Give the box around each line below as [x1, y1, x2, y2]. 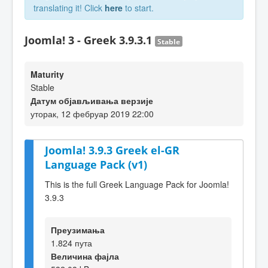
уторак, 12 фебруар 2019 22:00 [31, 108, 154, 120]
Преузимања [51, 223, 105, 236]
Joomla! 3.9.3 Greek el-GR [45, 143, 179, 157]
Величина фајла [51, 249, 119, 262]
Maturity [31, 68, 64, 80]
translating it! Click [33, 2, 105, 14]
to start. [123, 2, 154, 14]
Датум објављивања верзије [31, 95, 153, 106]
